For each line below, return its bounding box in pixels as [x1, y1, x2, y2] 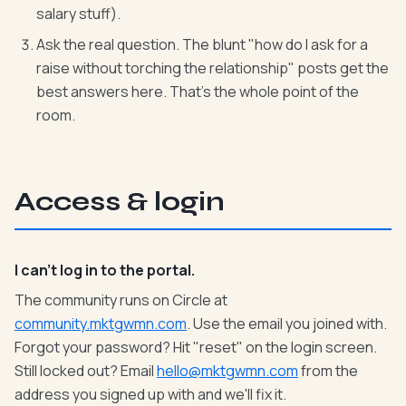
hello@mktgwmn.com [157, 361, 298, 381]
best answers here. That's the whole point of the [36, 82, 359, 101]
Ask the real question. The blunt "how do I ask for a [36, 34, 368, 54]
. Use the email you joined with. [187, 314, 387, 333]
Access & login [14, 185, 225, 217]
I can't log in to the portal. [14, 260, 195, 280]
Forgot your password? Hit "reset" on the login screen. [14, 337, 377, 357]
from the [298, 361, 358, 381]
